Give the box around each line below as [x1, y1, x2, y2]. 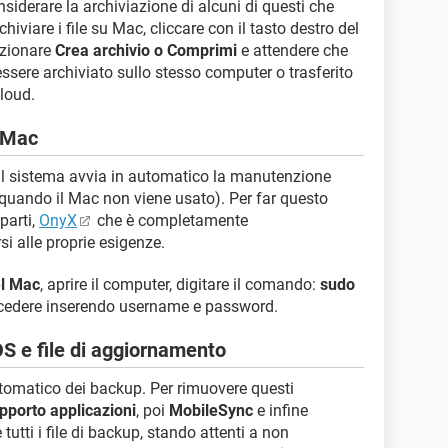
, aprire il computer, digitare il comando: [40, 275, 320, 294]
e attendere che [237, 41, 348, 60]
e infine [253, 401, 308, 420]
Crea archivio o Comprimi [55, 41, 237, 60]
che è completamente [93, 211, 248, 230]
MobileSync [169, 401, 253, 420]
